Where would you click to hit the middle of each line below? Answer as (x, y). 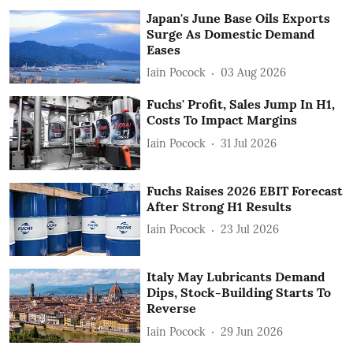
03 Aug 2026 (254, 73)
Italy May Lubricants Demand (236, 277)
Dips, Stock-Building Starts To (239, 293)
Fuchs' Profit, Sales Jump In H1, (241, 104)
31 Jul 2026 (249, 143)
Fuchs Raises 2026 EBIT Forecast (245, 190)
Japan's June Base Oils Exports (239, 18)
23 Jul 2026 (250, 230)
